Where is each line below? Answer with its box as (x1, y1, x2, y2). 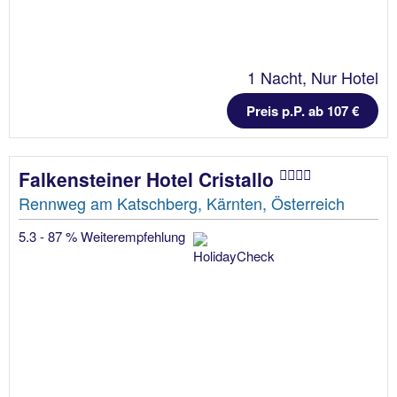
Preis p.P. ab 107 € (246, 101, 359, 121)
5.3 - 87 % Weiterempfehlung (19, 227, 189, 246)
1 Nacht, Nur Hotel (247, 66, 378, 90)
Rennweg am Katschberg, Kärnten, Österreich (19, 191, 345, 215)
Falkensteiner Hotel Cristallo (19, 166, 279, 193)
